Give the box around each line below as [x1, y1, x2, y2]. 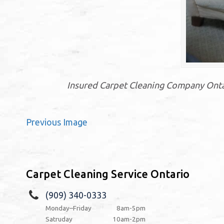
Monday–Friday [45, 203, 91, 212]
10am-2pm [112, 214, 145, 223]
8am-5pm [116, 203, 145, 212]
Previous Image [26, 116, 87, 127]
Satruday [45, 214, 72, 223]
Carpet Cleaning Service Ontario [26, 167, 189, 180]
